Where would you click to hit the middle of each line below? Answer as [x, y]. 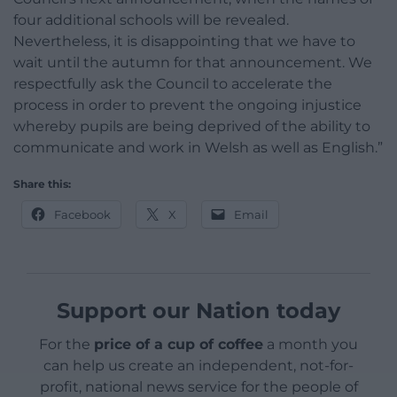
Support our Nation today [198, 311]
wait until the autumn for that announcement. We [193, 63]
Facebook [82, 215]
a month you [311, 345]
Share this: [42, 184]
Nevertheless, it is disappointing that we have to [184, 42]
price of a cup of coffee [179, 345]
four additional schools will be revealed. [151, 20]
